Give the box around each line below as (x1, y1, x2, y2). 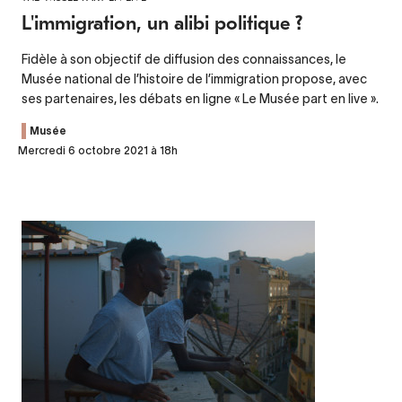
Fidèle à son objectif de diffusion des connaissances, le (22, 51, 346, 66)
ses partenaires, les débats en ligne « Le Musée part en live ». (22, 91, 379, 106)
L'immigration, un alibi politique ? (22, 11, 319, 35)
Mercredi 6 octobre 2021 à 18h (18, 144, 178, 156)
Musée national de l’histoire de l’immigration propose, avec (22, 71, 367, 86)
